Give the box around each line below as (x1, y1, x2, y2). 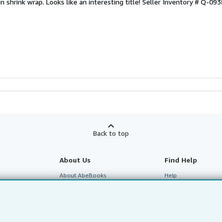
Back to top (93, 128, 129, 137)
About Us (59, 155, 91, 164)
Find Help (165, 155, 198, 164)
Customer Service (165, 187, 213, 195)
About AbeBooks (59, 171, 107, 179)
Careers (59, 203, 80, 211)
